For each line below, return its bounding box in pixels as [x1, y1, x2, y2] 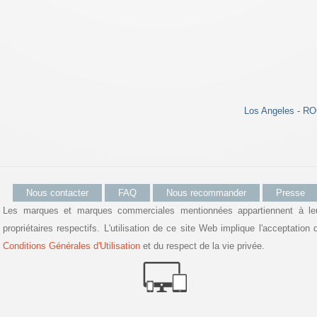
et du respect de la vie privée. [140, 241, 265, 251]
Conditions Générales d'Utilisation [3, 241, 140, 251]
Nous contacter [26, 188, 88, 198]
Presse [276, 188, 305, 198]
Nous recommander [166, 188, 246, 198]
